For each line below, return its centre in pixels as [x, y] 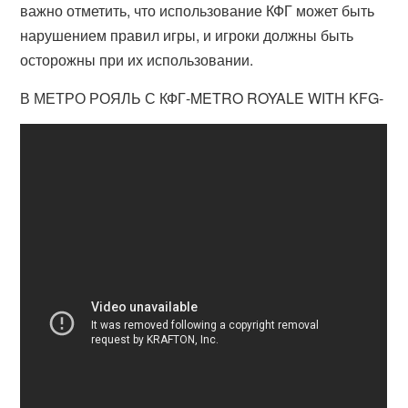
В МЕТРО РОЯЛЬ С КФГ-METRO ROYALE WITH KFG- [202, 98]
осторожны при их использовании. [137, 60]
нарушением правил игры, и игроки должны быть [187, 35]
